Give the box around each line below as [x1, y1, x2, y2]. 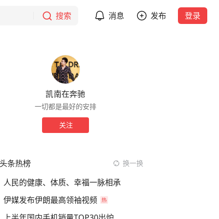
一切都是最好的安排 [35, 102, 96, 111]
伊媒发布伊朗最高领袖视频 [3, 195, 97, 205]
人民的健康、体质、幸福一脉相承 [3, 177, 121, 188]
